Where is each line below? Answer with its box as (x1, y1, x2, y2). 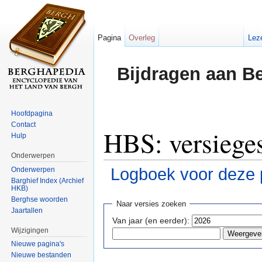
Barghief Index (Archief (11, 176, 84, 185)
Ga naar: (104, 184, 139, 194)
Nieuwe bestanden (11, 251, 72, 260)
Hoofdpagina (11, 109, 53, 118)
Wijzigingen (11, 226, 49, 235)
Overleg (129, 33, 156, 42)
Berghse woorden (11, 195, 68, 204)
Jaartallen (11, 206, 43, 215)
